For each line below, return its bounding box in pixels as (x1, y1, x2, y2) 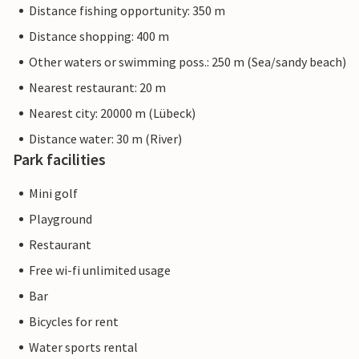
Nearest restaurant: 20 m (29, 79, 166, 96)
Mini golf (29, 185, 78, 202)
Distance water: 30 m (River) (29, 131, 182, 147)
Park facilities (13, 149, 106, 170)
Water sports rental (29, 339, 138, 356)
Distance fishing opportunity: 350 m (29, 2, 225, 19)
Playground (29, 211, 92, 228)
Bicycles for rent (29, 313, 119, 330)
